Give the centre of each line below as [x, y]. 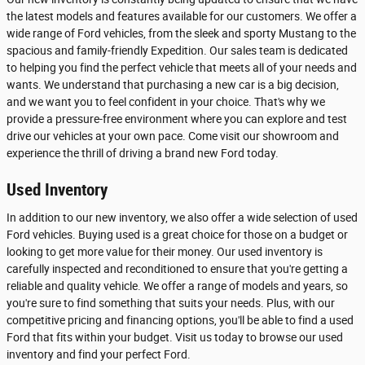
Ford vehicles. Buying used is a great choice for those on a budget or [177, 234]
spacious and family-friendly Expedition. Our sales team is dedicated [177, 51]
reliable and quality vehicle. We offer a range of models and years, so [177, 286]
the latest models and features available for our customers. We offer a [182, 16]
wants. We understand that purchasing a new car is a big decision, [173, 85]
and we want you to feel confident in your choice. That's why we [166, 102]
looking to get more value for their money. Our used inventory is [165, 251]
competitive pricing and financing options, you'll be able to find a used [180, 320]
